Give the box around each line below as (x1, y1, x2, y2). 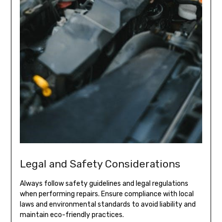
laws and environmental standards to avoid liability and (19, 200, 196, 209)
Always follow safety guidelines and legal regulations (19, 179, 188, 188)
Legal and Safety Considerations (19, 158, 180, 170)
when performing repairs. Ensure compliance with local (19, 190, 194, 199)
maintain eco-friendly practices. (19, 211, 124, 220)
